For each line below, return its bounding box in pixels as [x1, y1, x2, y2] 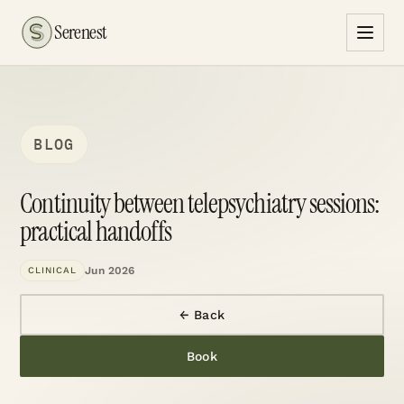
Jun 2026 [85, 263, 135, 277]
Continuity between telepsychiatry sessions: [20, 186, 380, 221]
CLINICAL [28, 265, 78, 275]
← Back [179, 308, 225, 322]
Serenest [54, 19, 107, 45]
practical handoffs [20, 214, 172, 249]
